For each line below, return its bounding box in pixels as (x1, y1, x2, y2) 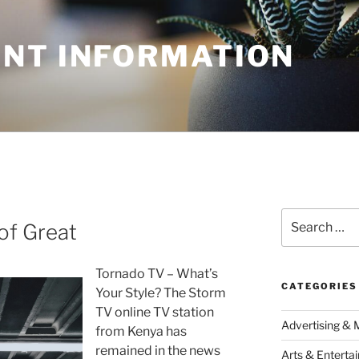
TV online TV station (95, 305, 214, 321)
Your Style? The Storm (95, 285, 226, 301)
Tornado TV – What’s (95, 266, 218, 282)
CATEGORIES (280, 280, 357, 292)
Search (280, 209, 319, 223)
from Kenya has (95, 324, 187, 340)
